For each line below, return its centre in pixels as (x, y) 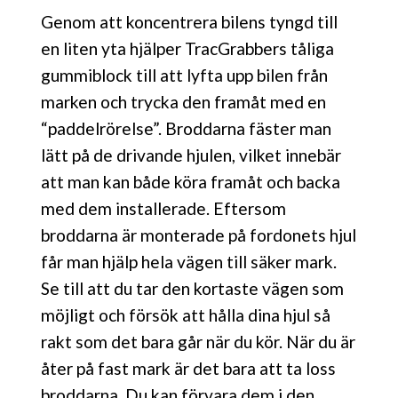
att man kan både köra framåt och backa (191, 181)
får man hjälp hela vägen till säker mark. (189, 261)
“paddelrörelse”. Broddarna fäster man (186, 128)
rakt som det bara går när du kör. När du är (198, 341)
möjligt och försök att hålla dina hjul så (186, 314)
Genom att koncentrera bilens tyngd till (189, 21)
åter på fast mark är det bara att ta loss (188, 368)
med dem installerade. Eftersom (163, 208)
